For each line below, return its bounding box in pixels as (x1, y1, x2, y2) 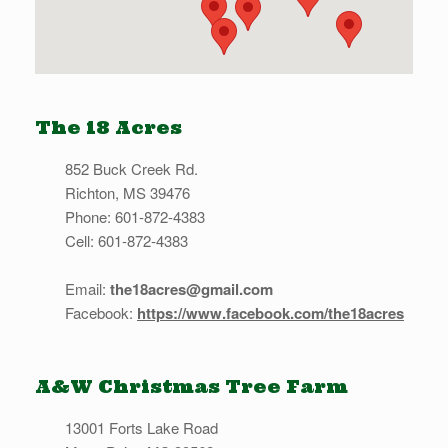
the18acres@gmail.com (110, 278, 273, 301)
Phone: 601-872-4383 (65, 206, 205, 228)
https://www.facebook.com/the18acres (137, 302, 404, 325)
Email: (65, 278, 110, 300)
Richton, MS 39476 (65, 182, 190, 204)
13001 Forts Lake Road (65, 417, 218, 439)
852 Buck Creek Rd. (65, 158, 198, 180)
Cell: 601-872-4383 (65, 230, 188, 252)
